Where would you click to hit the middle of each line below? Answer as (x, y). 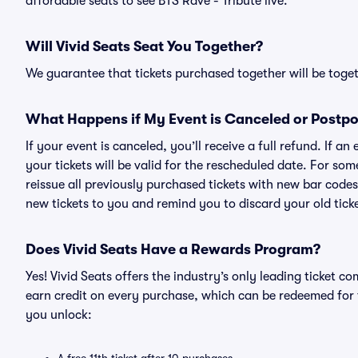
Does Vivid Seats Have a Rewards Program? (173, 249)
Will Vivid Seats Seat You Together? (144, 46)
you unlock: (59, 315)
